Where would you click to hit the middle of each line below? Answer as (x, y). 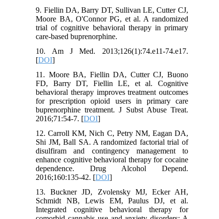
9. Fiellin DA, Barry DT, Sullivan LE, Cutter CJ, (112, 10)
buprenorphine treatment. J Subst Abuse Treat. (112, 110)
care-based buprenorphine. (77, 37)
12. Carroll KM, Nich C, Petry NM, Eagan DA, (112, 133)
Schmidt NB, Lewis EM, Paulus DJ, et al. (112, 201)
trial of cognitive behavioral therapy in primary (112, 28)
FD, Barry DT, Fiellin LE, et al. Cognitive (112, 84)
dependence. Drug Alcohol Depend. (112, 169)
